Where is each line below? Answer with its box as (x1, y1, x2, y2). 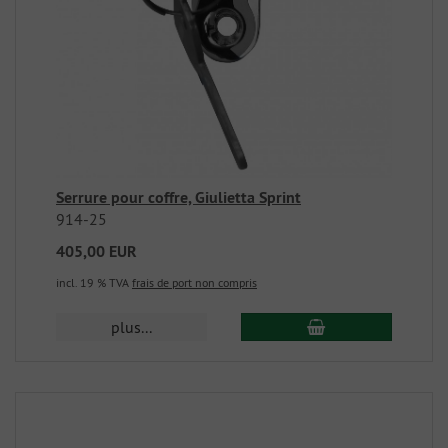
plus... (111, 316, 153, 337)
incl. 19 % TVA (56, 274, 132, 290)
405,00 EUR (56, 240, 137, 262)
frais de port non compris (132, 274, 257, 290)
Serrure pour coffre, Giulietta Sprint (56, 186, 301, 208)
